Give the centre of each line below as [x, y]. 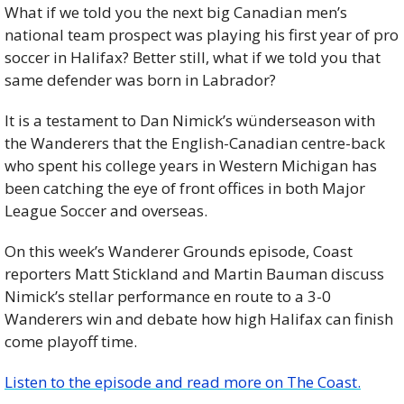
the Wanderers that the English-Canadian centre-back [195, 143]
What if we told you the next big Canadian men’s [176, 13]
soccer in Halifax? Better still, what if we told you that [193, 58]
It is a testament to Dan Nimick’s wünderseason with [190, 121]
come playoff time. [71, 342]
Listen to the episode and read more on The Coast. [183, 382]
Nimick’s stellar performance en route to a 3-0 [168, 297]
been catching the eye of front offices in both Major [185, 188]
